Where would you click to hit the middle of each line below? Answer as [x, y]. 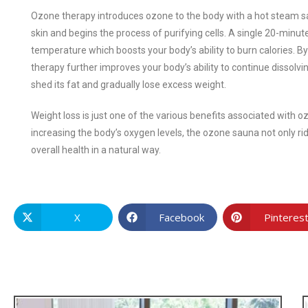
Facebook [181, 217]
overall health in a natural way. [96, 150]
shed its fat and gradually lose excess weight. [129, 85]
